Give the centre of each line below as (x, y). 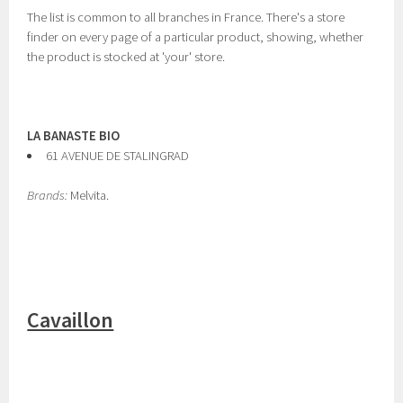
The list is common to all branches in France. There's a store (186, 17)
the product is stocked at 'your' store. (126, 57)
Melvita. (89, 195)
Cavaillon (71, 320)
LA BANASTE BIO (74, 136)
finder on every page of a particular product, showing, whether (196, 37)
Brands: (48, 195)
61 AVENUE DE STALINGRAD (117, 156)
